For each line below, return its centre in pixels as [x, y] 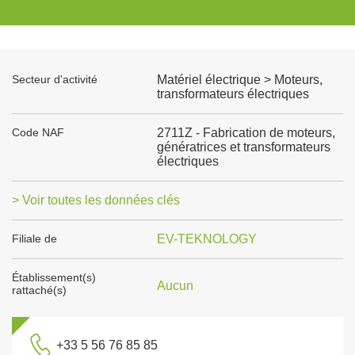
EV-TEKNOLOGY [206, 239]
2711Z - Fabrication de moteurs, [246, 133]
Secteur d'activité [55, 79]
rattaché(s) [39, 290]
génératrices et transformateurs [243, 147]
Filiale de [34, 239]
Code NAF [38, 132]
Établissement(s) [54, 277]
